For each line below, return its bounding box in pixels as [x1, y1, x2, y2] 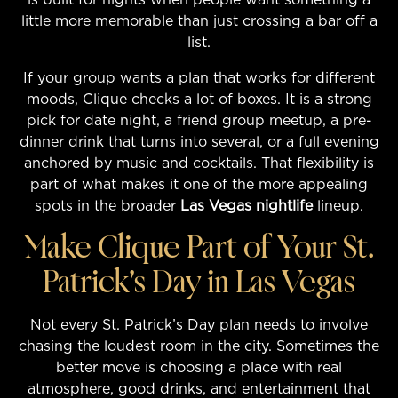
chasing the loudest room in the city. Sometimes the [19, 338, 379, 354]
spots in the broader [35, 198, 180, 213]
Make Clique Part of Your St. [24, 231, 374, 264]
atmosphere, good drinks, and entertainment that [28, 381, 370, 396]
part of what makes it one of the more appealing [30, 177, 368, 192]
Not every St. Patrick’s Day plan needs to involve [30, 317, 368, 332]
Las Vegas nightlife [180, 198, 313, 213]
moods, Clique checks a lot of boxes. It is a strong [26, 92, 372, 107]
